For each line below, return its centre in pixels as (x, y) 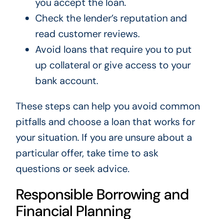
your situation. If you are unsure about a (104, 138)
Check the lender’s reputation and (111, 18)
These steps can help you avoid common (108, 106)
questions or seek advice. (72, 169)
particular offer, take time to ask (87, 153)
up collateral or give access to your (113, 65)
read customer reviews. (87, 34)
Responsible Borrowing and (102, 195)
